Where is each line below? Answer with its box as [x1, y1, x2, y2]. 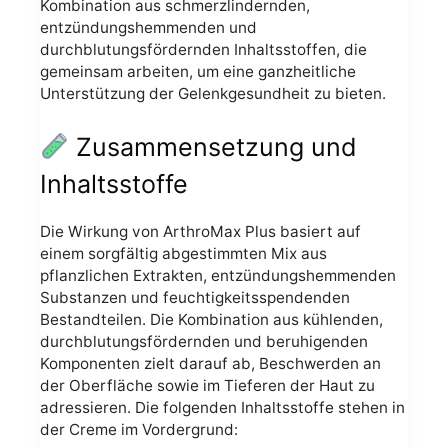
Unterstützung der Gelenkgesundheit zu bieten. [40, 83, 386, 103]
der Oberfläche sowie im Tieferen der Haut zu [40, 375, 375, 395]
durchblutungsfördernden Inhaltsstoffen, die [40, 39, 367, 59]
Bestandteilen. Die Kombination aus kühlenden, [40, 309, 383, 329]
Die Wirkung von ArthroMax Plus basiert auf [40, 221, 361, 241]
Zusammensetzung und [68, 132, 357, 162]
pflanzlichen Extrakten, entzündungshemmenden [40, 265, 396, 285]
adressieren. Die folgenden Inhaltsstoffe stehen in [40, 397, 405, 417]
